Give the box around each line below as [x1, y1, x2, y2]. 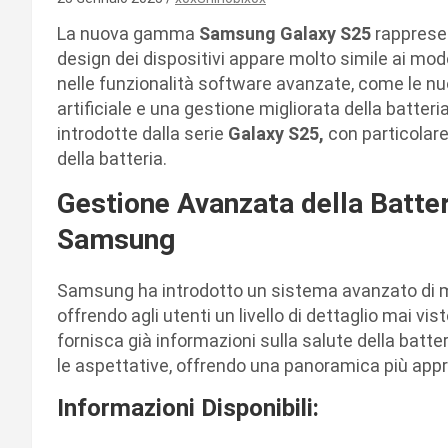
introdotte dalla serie [57, 122, 228, 144]
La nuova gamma [57, 22, 199, 44]
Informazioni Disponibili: [57, 393, 319, 422]
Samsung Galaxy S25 [199, 22, 371, 44]
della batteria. [57, 147, 167, 169]
